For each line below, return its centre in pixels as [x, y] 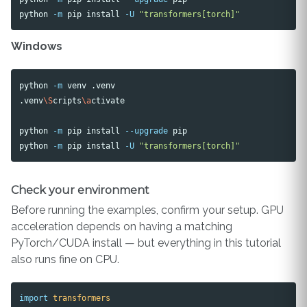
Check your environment [80, 191]
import [34, 298]
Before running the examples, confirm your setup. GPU [147, 210]
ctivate [108, 100]
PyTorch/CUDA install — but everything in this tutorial [146, 243]
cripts [67, 100]
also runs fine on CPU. [65, 260]
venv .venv [89, 85]
